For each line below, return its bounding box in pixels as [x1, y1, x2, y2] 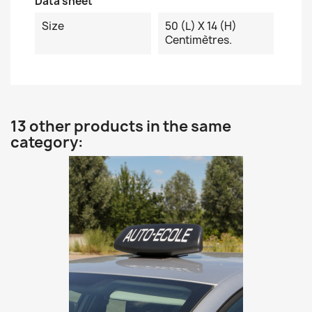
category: [10, 132, 84, 153]
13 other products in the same [10, 116, 231, 136]
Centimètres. [164, 33, 232, 47]
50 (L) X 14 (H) [164, 19, 237, 33]
